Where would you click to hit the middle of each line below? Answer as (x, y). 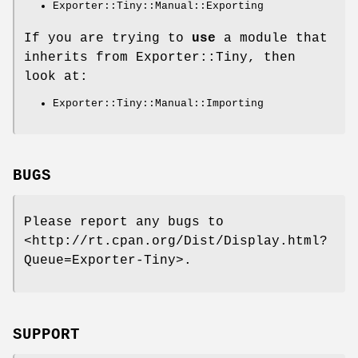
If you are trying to (108, 38)
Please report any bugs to (124, 223)
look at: (56, 76)
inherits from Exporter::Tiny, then (160, 57)
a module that (272, 38)
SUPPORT (46, 335)
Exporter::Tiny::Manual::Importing (158, 103)
